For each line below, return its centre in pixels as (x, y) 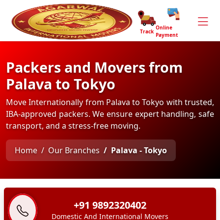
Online (164, 27)
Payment (166, 35)
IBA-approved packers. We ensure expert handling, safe (110, 114)
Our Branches (74, 150)
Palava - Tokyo (139, 150)
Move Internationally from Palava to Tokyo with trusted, (110, 102)
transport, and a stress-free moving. (73, 126)
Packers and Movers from (94, 67)
